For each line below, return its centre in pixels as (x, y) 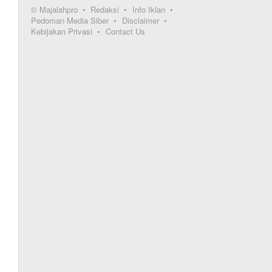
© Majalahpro (55, 10)
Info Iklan (149, 10)
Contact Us (126, 32)
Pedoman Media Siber (70, 21)
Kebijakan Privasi (62, 32)
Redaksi (105, 10)
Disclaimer (141, 21)
